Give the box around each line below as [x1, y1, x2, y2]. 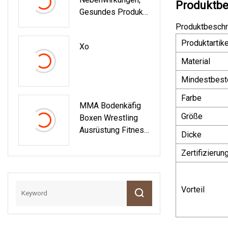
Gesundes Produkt [79, 7, 146, 17]
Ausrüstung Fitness [79, 125, 149, 135]
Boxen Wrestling [79, 112, 138, 123]
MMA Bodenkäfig [79, 100, 141, 110]
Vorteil [181, 184, 205, 194]
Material [181, 56, 210, 66]
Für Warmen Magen [79, 19, 148, 29]
